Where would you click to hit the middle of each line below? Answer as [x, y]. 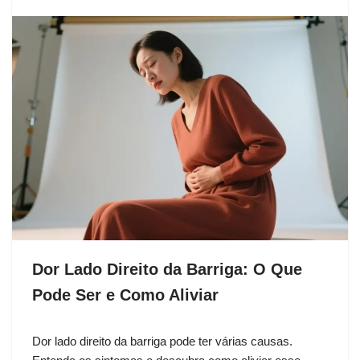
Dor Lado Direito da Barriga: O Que [167, 269]
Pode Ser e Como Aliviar [125, 295]
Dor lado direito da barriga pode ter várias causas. [162, 341]
